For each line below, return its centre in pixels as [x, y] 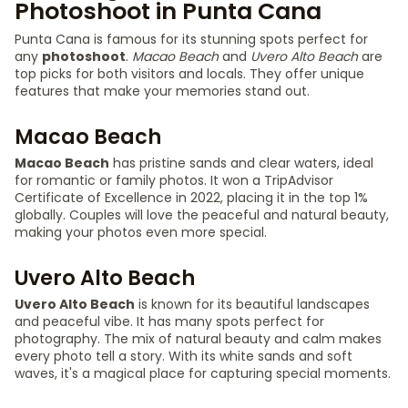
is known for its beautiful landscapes [252, 304]
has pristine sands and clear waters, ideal [241, 163]
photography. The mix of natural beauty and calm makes [198, 339]
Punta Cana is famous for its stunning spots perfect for [191, 39]
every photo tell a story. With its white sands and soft [184, 356]
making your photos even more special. [141, 232]
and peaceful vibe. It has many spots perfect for [169, 321]
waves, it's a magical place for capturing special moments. [203, 373]
